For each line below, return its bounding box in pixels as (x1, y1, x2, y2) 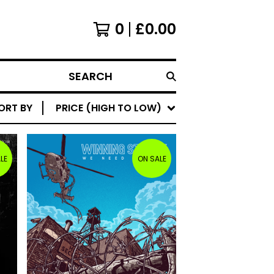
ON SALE (137, 153, 166, 164)
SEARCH (63, 75, 101, 89)
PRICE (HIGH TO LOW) (56, 101, 161, 115)
